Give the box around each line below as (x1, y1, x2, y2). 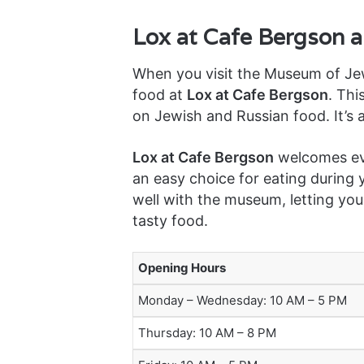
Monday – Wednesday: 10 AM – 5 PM (137, 292, 347, 308)
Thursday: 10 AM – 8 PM (137, 324, 276, 340)
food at (132, 85, 187, 103)
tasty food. (132, 211, 208, 229)
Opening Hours (137, 259, 226, 275)
